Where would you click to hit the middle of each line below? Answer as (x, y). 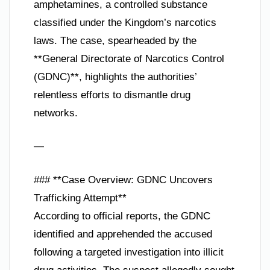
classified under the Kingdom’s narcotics (125, 22)
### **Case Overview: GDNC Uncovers (123, 180)
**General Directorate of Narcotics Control (129, 58)
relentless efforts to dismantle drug (112, 95)
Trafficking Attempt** (80, 198)
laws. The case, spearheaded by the (115, 40)
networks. (56, 113)
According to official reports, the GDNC (122, 216)
